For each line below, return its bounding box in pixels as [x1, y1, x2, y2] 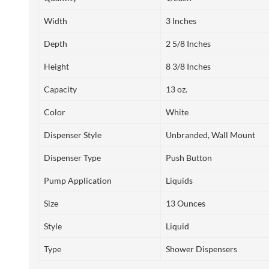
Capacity [44, 84, 77, 95]
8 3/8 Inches [166, 61, 211, 72]
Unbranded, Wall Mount [166, 130, 255, 141]
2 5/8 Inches [166, 38, 211, 49]
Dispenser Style [44, 130, 101, 141]
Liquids [166, 175, 193, 186]
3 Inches [166, 16, 196, 26]
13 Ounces [166, 198, 205, 209]
